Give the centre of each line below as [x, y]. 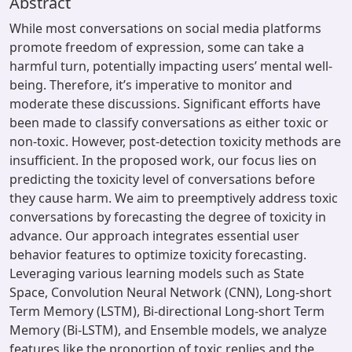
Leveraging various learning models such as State [157, 273]
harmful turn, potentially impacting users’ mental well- [171, 66]
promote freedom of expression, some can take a [157, 47]
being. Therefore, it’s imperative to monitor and [151, 85]
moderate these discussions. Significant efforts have [165, 104]
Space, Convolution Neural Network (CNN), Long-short [170, 292]
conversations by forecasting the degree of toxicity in [168, 217]
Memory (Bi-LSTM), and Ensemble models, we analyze [168, 330]
